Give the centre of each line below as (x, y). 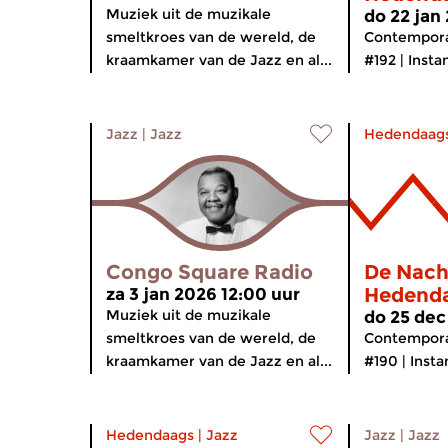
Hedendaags (150, 435)
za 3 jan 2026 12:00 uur (203, 294)
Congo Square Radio (209, 272)
